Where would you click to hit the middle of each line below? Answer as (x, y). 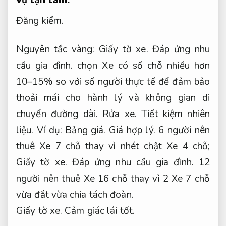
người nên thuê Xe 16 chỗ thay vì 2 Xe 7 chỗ (113, 178)
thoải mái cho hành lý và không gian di (113, 98)
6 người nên (182, 130)
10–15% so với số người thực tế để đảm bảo (113, 81)
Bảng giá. (86, 130)
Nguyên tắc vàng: (58, 49)
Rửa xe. (120, 114)
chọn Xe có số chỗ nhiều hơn (141, 65)
